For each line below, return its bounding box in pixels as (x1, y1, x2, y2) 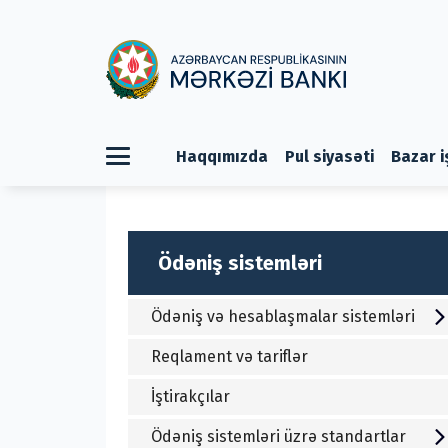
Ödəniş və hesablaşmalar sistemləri (150, 306, 415, 326)
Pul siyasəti (285, 146, 375, 166)
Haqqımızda (176, 146, 269, 166)
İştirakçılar (150, 386, 230, 406)
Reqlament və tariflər (150, 346, 308, 366)
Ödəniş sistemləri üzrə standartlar (150, 426, 406, 446)
